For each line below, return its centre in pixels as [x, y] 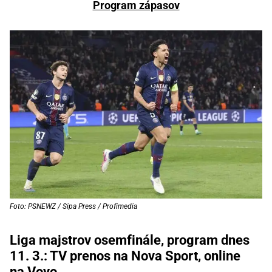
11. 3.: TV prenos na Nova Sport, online [125, 256]
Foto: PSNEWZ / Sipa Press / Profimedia [73, 207]
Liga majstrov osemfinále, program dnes [130, 240]
